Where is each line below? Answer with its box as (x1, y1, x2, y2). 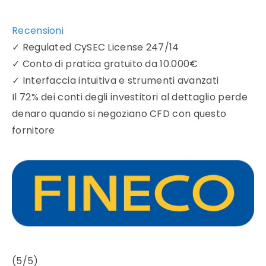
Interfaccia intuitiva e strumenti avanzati (22, 74, 219, 88)
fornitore (12, 123, 55, 138)
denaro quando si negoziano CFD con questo (12, 107, 227, 121)
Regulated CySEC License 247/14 (22, 40, 179, 55)
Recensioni (12, 24, 64, 38)
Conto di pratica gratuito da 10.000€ (22, 57, 198, 71)
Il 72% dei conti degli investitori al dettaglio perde (12, 90, 248, 104)
